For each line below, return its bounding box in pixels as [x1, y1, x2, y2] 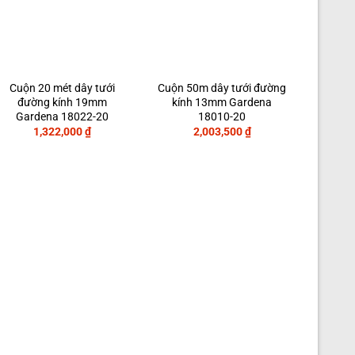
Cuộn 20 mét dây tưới [9, 81, 115, 95]
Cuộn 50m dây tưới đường [158, 81, 287, 95]
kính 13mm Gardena [172, 95, 273, 109]
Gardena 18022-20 [15, 109, 109, 124]
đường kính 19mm [17, 95, 107, 109]
